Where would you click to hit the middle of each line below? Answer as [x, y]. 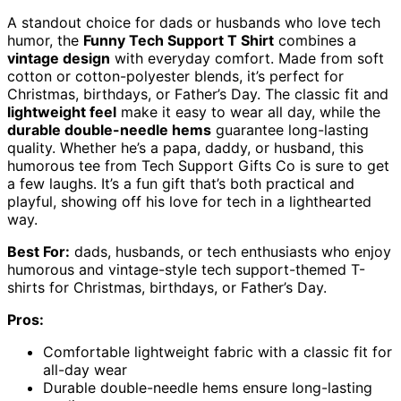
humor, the [45, 41]
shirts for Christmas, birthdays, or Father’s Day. [167, 288]
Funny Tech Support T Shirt [179, 41]
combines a [315, 41]
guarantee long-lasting [290, 130]
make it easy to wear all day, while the [248, 112]
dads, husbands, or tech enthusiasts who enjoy [230, 252]
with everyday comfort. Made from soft [247, 59]
